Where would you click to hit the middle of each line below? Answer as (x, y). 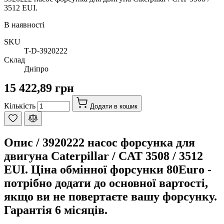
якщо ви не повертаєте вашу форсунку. (110, 196)
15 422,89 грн (39, 88)
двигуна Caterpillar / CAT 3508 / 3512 (103, 156)
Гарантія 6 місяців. (56, 210)
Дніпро (36, 68)
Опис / (23, 142)
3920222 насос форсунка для (119, 142)
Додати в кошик (114, 106)
